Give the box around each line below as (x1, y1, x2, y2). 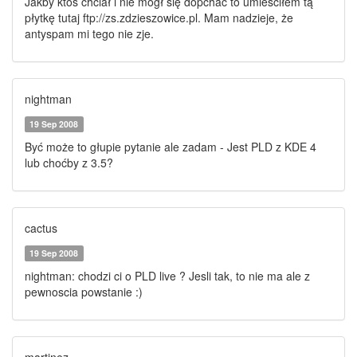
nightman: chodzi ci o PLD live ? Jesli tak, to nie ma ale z (25, 268, 310, 284)
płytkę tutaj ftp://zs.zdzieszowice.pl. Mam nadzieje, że (25, 10, 293, 25)
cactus (25, 220, 57, 236)
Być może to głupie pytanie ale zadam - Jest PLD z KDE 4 (25, 139, 316, 155)
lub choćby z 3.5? (25, 155, 113, 171)
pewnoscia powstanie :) (25, 284, 143, 300)
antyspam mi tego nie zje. (25, 25, 154, 41)
